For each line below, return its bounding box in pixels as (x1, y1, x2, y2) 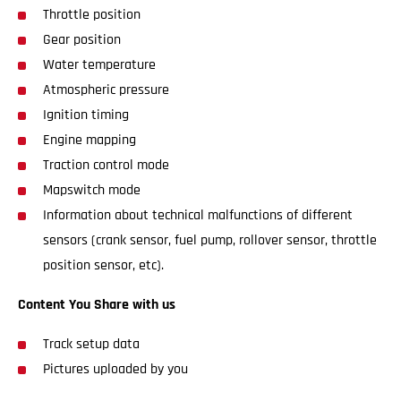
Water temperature (43, 55, 156, 74)
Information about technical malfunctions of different (43, 206, 353, 225)
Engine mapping (43, 131, 136, 149)
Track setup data (43, 335, 140, 354)
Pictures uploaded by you (43, 360, 188, 379)
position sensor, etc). (43, 256, 164, 275)
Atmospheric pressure (43, 81, 169, 99)
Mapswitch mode (43, 181, 141, 200)
